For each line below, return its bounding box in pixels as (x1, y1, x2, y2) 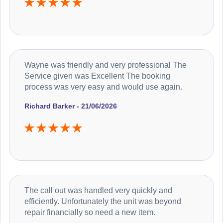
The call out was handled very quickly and (24, 186, 172, 195)
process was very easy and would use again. (24, 82, 182, 91)
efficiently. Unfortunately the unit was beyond (24, 197, 181, 206)
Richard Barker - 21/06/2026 (24, 102, 117, 110)
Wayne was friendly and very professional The (24, 60, 187, 69)
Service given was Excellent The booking (24, 71, 170, 80)
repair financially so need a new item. (24, 208, 155, 217)
